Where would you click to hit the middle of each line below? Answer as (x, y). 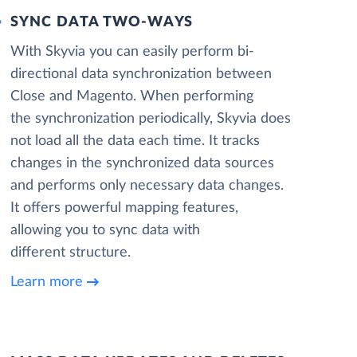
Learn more (46, 282)
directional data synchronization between (141, 74)
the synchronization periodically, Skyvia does (150, 119)
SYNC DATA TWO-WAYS (102, 22)
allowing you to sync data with (105, 230)
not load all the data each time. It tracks (135, 141)
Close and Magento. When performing (131, 96)
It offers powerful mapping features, (124, 208)
